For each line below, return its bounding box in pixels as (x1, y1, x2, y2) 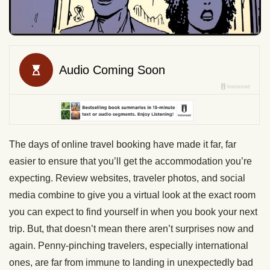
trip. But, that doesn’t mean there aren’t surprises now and (9, 223, 254, 234)
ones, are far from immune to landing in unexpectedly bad (9, 257, 253, 268)
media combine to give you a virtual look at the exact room (9, 189, 256, 200)
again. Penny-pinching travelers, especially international (9, 240, 248, 251)
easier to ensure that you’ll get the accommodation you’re (9, 155, 252, 166)
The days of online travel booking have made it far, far (9, 139, 236, 149)
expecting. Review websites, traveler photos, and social (9, 172, 245, 183)
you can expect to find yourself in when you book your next (9, 206, 257, 217)
